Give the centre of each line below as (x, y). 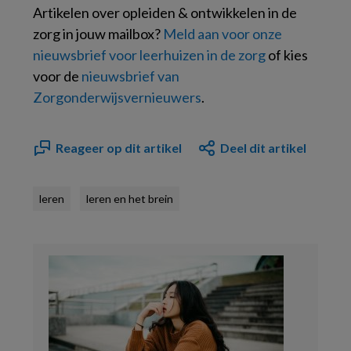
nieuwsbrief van (130, 76)
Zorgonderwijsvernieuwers (117, 98)
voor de (57, 76)
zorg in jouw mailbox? (98, 34)
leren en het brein (130, 199)
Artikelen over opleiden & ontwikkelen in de (165, 13)
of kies (287, 55)
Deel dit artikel (263, 148)
